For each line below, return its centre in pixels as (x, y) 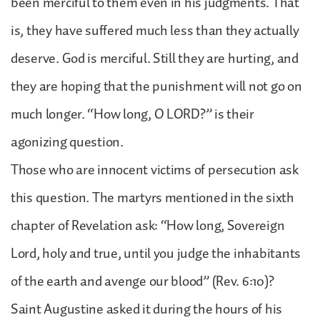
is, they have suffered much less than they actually (155, 30)
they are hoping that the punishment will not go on (156, 86)
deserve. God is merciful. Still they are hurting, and (155, 58)
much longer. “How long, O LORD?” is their (132, 114)
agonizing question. (67, 142)
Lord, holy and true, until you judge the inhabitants (156, 253)
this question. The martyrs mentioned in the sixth (152, 197)
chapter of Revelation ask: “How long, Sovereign (148, 225)
